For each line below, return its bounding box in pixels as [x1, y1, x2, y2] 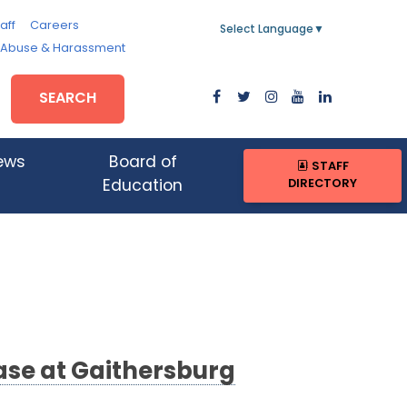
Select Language [220, 25, 313, 35]
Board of [108, 155, 177, 172]
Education [103, 179, 184, 195]
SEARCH [39, 91, 97, 106]
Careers [29, 20, 79, 32]
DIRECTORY [288, 178, 358, 191]
